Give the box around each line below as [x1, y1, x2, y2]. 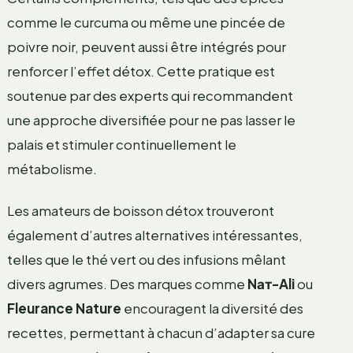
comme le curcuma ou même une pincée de [6, 13, 285, 31]
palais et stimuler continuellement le [6, 135, 236, 153]
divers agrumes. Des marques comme [6, 274, 247, 292]
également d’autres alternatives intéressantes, [6, 225, 303, 243]
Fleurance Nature [6, 299, 121, 317]
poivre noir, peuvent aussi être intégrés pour [6, 37, 286, 55]
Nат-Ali [247, 274, 295, 292]
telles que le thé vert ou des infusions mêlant [6, 250, 286, 268]
